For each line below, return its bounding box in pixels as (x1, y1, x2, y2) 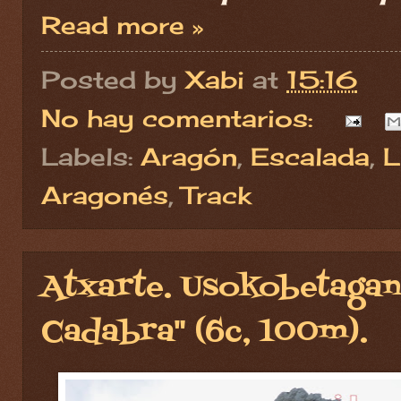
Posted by (41, 64, 185, 94)
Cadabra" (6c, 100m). (41, 311, 368, 355)
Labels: (41, 142, 141, 172)
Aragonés (41, 181, 168, 210)
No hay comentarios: (41, 103, 320, 132)
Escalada (251, 142, 370, 172)
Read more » (41, 10, 203, 39)
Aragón (141, 142, 237, 172)
